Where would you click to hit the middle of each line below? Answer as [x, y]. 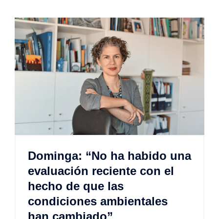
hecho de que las [76, 186]
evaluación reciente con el [101, 171]
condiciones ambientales [98, 201]
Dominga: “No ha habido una [109, 156]
